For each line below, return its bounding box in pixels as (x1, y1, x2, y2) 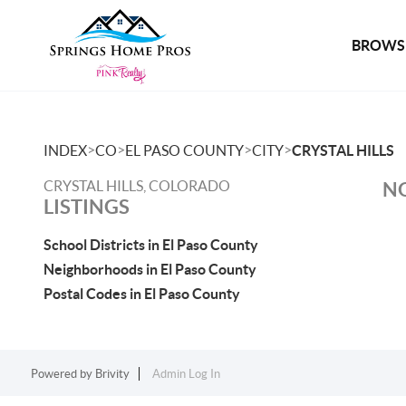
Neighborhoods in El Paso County (43, 261, 256, 277)
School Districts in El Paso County (43, 237, 258, 253)
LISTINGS (43, 195, 130, 217)
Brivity (94, 367, 130, 381)
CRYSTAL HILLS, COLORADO (43, 178, 230, 194)
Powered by (30, 367, 95, 381)
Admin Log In (151, 367, 220, 381)
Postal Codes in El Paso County (43, 285, 240, 302)
